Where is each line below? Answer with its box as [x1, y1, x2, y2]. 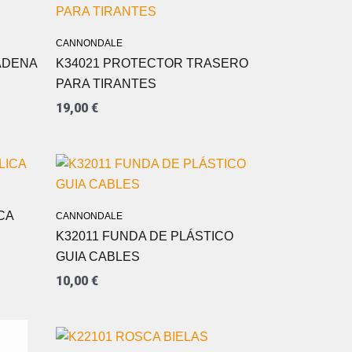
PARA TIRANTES [56, 77, 156, 91]
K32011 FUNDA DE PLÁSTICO [56, 229, 233, 243]
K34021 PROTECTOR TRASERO [56, 57, 248, 71]
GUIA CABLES [56, 249, 140, 263]
